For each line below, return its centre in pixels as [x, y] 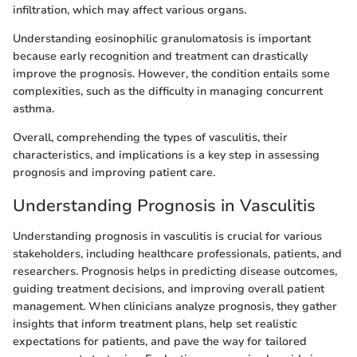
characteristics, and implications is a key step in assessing [166, 155]
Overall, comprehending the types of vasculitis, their [150, 138]
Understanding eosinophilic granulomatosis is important [162, 39]
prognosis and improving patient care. [114, 173]
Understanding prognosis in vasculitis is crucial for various [167, 236]
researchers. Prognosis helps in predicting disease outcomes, [175, 271]
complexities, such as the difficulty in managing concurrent [168, 92]
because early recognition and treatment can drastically [160, 57]
